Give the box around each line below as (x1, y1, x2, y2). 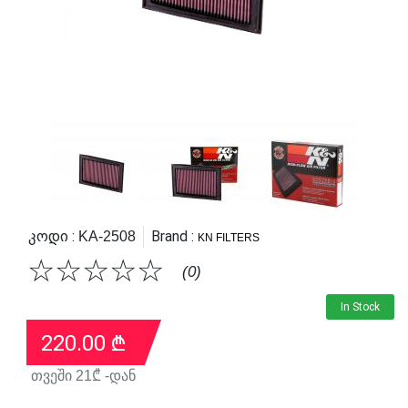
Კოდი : (28, 227, 75, 245)
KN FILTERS (198, 230, 260, 244)
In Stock (341, 300, 380, 313)
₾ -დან (92, 367, 136, 383)
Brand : (151, 227, 194, 245)
